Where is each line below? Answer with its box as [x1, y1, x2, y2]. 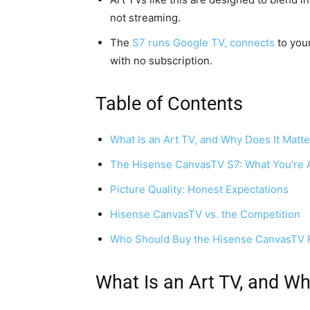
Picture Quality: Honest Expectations [110, 183, 289, 197]
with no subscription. [110, 54, 212, 68]
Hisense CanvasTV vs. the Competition [110, 208, 300, 221]
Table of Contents [95, 93, 243, 116]
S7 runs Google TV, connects [132, 36, 275, 50]
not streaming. [110, 11, 181, 25]
